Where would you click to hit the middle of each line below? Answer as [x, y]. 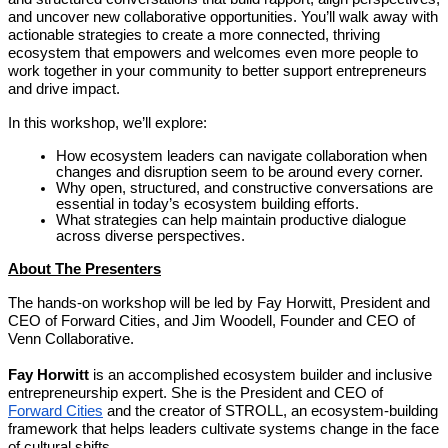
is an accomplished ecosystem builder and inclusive [262, 375]
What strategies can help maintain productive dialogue [231, 220]
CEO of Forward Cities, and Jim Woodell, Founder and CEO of [211, 321]
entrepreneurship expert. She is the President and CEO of [195, 393]
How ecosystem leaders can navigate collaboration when [241, 156]
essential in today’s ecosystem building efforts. [211, 204]
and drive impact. [64, 89]
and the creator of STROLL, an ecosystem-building [270, 411]
